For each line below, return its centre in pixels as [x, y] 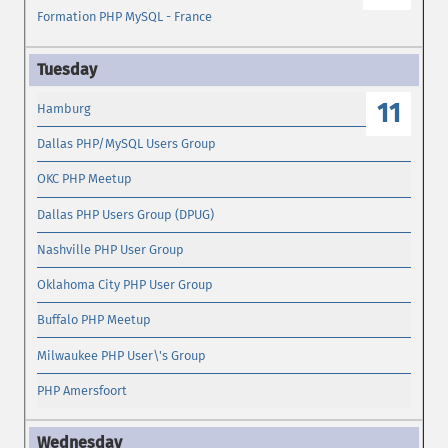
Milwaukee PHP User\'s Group [122, 355]
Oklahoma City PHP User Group [125, 285]
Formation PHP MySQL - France [125, 17]
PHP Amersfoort [82, 390]
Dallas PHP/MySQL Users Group [127, 144]
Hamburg [64, 108]
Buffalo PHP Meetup [94, 320]
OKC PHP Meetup [85, 179]
